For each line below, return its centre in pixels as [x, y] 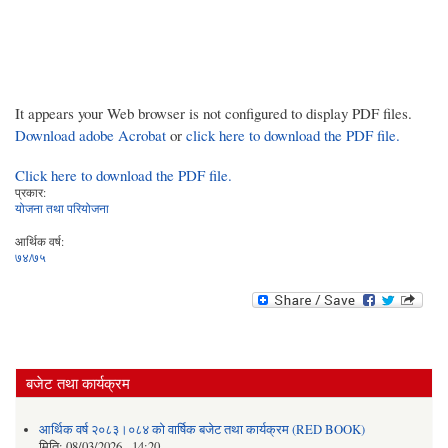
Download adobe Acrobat [92, 135]
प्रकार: [30, 192]
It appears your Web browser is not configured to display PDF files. [213, 113]
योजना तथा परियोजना [62, 208]
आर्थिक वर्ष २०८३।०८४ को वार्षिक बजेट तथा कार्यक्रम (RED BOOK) [201, 429]
